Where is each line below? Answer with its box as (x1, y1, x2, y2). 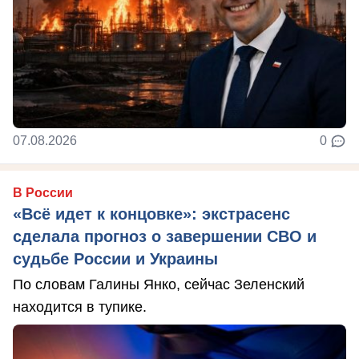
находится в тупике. (13, 298, 147, 315)
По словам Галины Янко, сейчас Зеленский (13, 276, 305, 292)
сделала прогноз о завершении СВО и (13, 227, 317, 245)
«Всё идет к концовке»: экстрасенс (13, 204, 290, 223)
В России (13, 185, 73, 200)
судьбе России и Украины (13, 249, 218, 268)
